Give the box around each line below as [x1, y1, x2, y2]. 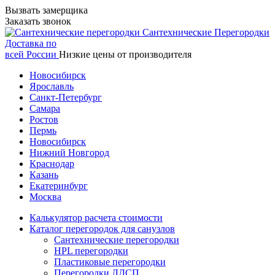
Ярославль [29, 81, 74, 91]
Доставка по [5, 38, 56, 48]
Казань [29, 169, 58, 180]
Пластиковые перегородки [54, 257, 166, 267]
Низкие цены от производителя [59, 49, 192, 60]
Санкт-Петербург [29, 92, 102, 103]
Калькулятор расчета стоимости [29, 212, 163, 223]
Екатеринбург [29, 180, 88, 191]
